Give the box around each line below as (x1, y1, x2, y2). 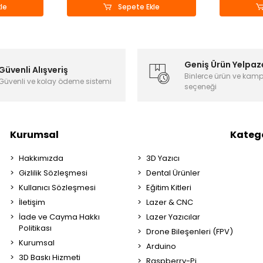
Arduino (146, 241, 176, 252)
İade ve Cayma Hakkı (19, 211, 100, 222)
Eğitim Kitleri (146, 182, 191, 193)
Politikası (19, 222, 52, 234)
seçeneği (184, 81, 217, 92)
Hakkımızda (19, 153, 64, 164)
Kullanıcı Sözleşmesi (19, 182, 96, 193)
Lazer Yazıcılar (146, 211, 200, 222)
